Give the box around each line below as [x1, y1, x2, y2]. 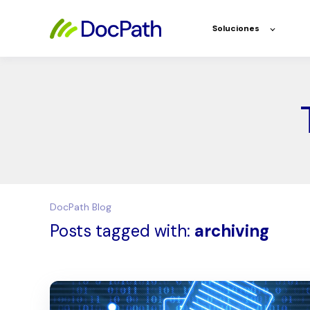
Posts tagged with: [50, 220, 194, 241]
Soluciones [212, 23, 260, 34]
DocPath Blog [50, 201, 111, 213]
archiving [194, 220, 269, 241]
